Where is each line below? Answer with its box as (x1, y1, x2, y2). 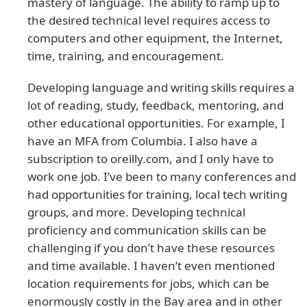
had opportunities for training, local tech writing (27, 186, 287, 202)
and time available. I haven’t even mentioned (27, 257, 275, 273)
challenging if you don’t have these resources (27, 239, 275, 256)
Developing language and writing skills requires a (27, 79, 295, 95)
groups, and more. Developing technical (27, 204, 245, 220)
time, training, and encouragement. (27, 47, 224, 64)
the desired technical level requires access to (27, 12, 270, 28)
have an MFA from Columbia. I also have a (27, 132, 258, 149)
